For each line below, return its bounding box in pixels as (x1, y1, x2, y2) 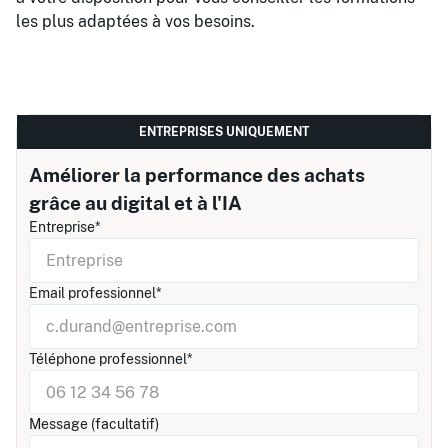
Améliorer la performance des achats (29, 164, 365, 186)
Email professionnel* (29, 284, 162, 301)
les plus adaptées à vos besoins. (16, 12, 255, 31)
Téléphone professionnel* (29, 350, 193, 367)
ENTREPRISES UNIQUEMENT (139, 125, 309, 139)
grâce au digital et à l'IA (29, 192, 242, 214)
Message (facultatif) (29, 416, 159, 433)
